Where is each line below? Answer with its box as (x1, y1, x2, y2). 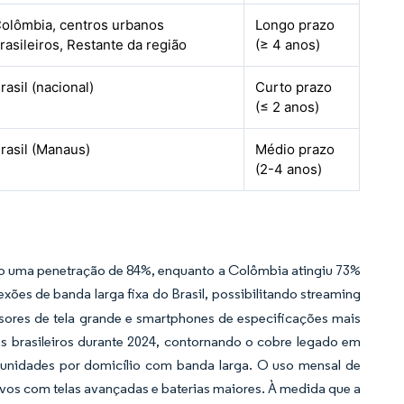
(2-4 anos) (255, 161, 323, 178)
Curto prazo (255, 78, 333, 96)
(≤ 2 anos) (255, 98, 320, 115)
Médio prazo (255, 141, 335, 158)
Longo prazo (255, 16, 335, 33)
